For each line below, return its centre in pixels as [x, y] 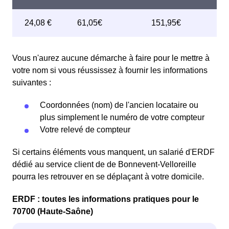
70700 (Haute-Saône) [53, 211]
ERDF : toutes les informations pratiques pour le [106, 199]
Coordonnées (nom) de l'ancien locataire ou [119, 105]
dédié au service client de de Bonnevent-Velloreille [104, 164]
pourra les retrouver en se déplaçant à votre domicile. [108, 177]
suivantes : [32, 83]
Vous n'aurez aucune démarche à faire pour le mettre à [111, 58]
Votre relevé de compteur [85, 130]
